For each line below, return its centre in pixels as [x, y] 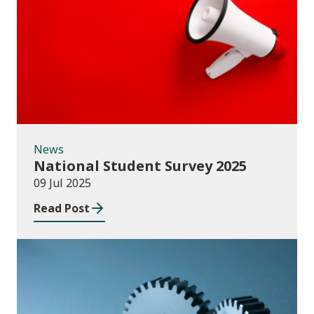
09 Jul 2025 [62, 183]
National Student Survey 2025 [140, 166]
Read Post [62, 209]
